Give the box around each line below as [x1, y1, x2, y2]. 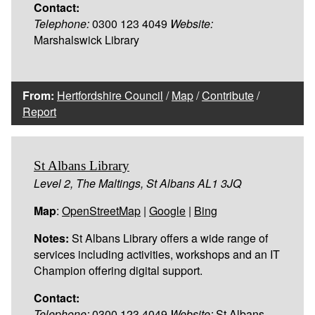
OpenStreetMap [62, 202, 141, 219]
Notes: [34, 229, 69, 246]
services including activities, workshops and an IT [34, 245, 280, 262]
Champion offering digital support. [34, 262, 202, 278]
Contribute [202, 86, 254, 103]
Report [22, 103, 56, 120]
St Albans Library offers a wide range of [69, 229, 268, 246]
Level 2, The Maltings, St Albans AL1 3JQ [34, 174, 241, 191]
